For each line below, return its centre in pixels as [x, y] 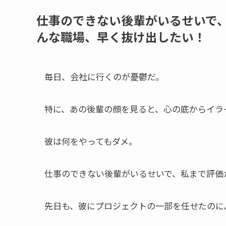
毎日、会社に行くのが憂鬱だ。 [104, 76]
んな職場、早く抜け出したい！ [121, 37]
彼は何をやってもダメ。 [91, 141]
